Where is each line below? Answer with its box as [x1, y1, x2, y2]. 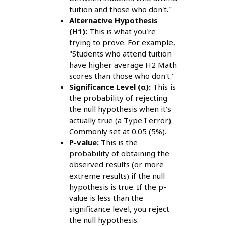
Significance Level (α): [69, 82, 151, 92]
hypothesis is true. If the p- [69, 182, 166, 192]
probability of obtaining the [69, 148, 169, 159]
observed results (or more [69, 159, 164, 170]
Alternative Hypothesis [69, 15, 158, 26]
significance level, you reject [69, 204, 169, 214]
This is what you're [87, 26, 156, 37]
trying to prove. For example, [69, 37, 175, 48]
